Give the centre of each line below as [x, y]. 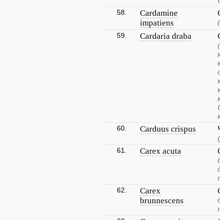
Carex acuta [161, 151]
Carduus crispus [168, 129]
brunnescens [162, 201]
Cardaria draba [166, 36]
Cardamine [159, 13]
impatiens [157, 23]
